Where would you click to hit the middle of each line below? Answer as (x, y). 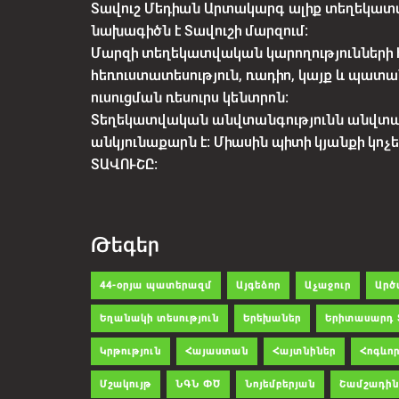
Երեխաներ (272, 318)
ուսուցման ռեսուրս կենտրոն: (190, 98)
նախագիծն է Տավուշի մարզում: (199, 31)
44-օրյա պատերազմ (156, 285)
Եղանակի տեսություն (159, 318)
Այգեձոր (258, 285)
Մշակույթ (126, 384)
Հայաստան (217, 351)
